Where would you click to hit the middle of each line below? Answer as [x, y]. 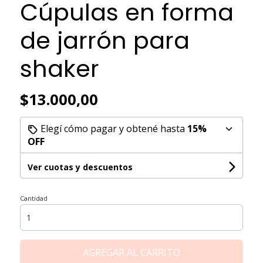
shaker [59, 68]
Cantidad [33, 198]
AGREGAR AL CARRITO [131, 252]
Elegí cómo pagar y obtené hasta [112, 128]
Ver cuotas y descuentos [80, 167]
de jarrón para [104, 40]
